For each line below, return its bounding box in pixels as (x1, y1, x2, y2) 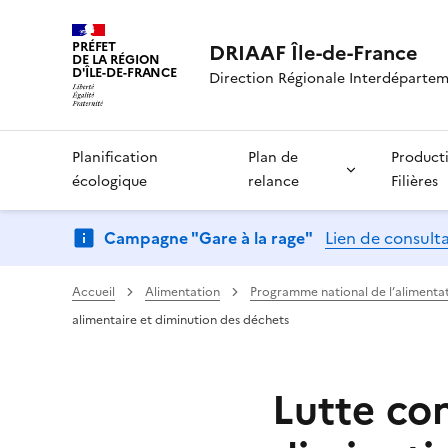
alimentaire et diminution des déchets (72, 310, 289, 329)
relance (247, 170, 299, 192)
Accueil (72, 282, 115, 301)
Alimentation (145, 282, 220, 301)
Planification (72, 146, 158, 168)
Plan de (247, 146, 298, 168)
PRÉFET (72, 37, 117, 56)
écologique (72, 170, 147, 192)
